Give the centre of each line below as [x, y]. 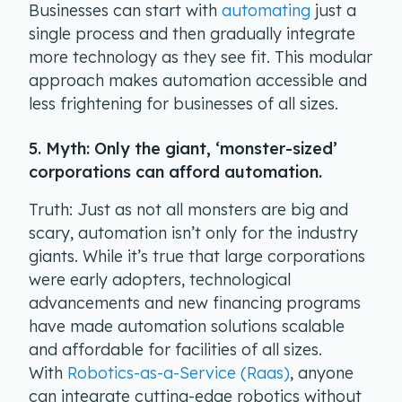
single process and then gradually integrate [192, 33]
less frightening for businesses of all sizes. [184, 103]
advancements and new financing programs [195, 302]
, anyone [322, 372]
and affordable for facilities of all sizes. [175, 349]
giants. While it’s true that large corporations [197, 256]
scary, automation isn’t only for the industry [193, 232]
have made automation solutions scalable [187, 326]
